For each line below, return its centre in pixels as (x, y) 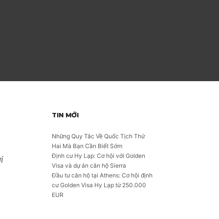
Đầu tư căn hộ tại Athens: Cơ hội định (102, 175)
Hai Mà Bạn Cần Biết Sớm (87, 146)
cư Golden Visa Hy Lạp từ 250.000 (99, 185)
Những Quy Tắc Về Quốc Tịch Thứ (98, 136)
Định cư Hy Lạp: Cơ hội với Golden (99, 156)
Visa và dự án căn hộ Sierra (89, 165)
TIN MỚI (65, 115)
